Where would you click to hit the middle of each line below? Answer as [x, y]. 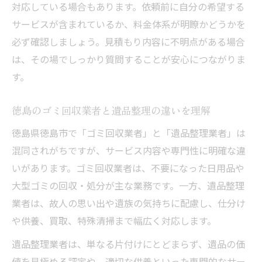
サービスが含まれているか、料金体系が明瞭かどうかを [129, 24]
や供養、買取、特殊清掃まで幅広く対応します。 [114, 220]
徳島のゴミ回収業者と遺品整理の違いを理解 [111, 110]
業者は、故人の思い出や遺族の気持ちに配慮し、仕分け [129, 203]
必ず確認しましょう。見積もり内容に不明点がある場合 [128, 42]
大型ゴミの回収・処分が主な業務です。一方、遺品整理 [128, 185]
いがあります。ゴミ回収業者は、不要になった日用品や [128, 168]
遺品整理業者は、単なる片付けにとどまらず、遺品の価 [128, 244]
